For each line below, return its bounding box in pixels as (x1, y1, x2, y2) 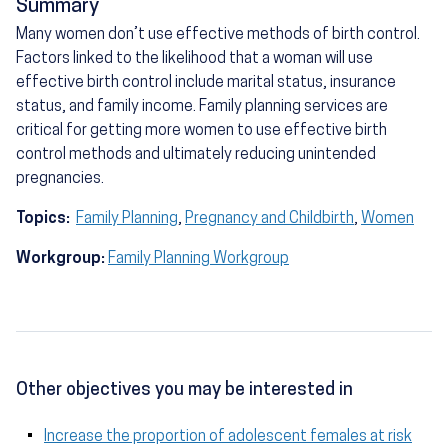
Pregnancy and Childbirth (185, 211, 354, 228)
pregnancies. (16, 171, 104, 188)
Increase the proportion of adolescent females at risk (44, 429, 412, 446)
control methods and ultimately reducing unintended (16, 147, 376, 164)
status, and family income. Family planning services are (16, 99, 388, 116)
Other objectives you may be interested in (16, 381, 353, 401)
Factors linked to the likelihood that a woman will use (16, 51, 373, 68)
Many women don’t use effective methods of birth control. (16, 27, 420, 44)
